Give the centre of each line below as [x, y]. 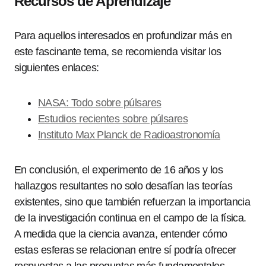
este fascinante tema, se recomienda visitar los [118, 52]
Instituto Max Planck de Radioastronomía [129, 135]
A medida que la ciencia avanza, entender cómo [121, 234]
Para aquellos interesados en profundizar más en [123, 36]
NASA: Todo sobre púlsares [100, 103]
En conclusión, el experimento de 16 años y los [119, 170]
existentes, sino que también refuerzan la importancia [132, 202]
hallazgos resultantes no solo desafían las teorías [123, 186]
